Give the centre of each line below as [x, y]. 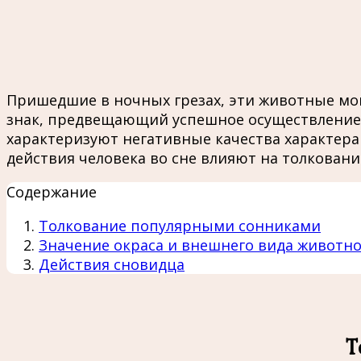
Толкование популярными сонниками [180, 225]
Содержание [52, 191]
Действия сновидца [112, 264]
